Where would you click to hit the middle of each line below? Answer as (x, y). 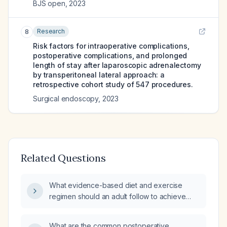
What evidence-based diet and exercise (116, 185)
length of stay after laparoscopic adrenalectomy (117, 65)
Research (51, 31)
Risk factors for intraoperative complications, (111, 46)
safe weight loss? (78, 207)
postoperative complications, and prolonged (110, 55)
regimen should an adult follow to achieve (118, 196)
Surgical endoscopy (66, 99)
